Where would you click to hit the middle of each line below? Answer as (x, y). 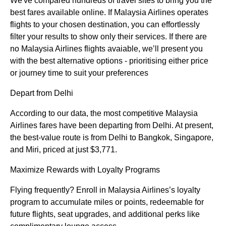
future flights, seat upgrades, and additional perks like (105, 214)
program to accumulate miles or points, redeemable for (107, 202)
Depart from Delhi (42, 93)
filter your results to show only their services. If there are (108, 37)
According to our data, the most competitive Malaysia (104, 114)
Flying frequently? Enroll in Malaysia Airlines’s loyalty (105, 190)
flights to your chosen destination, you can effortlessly (105, 25)
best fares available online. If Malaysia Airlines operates (109, 13)
